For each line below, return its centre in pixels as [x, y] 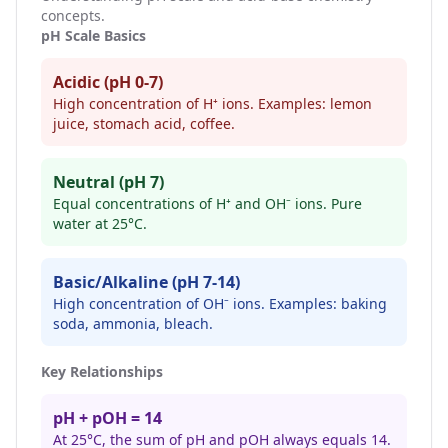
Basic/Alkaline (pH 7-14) [146, 282]
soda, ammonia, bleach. [133, 323]
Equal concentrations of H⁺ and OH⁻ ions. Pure [207, 203]
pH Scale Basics [93, 35]
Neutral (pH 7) [108, 182]
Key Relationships [102, 371]
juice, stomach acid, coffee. [144, 123]
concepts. [73, 15]
